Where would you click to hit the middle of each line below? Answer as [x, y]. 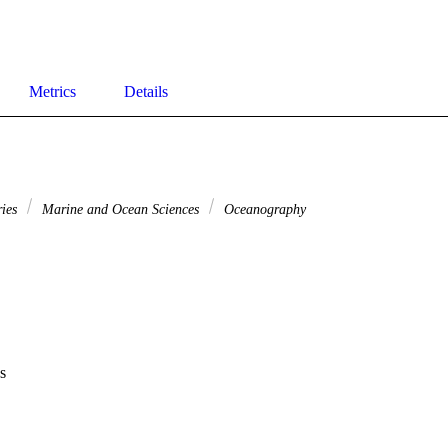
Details [146, 92]
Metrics [52, 92]
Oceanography [263, 209]
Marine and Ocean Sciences [120, 209]
